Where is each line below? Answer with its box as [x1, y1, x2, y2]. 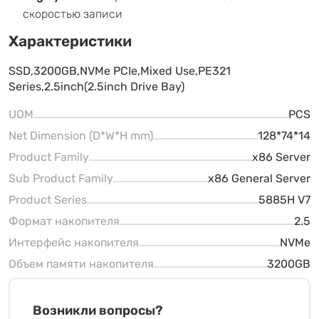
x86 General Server [208, 169, 310, 188]
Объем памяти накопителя [9, 255, 154, 273]
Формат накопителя [9, 212, 120, 231]
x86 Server [252, 148, 310, 167]
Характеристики [9, 29, 132, 54]
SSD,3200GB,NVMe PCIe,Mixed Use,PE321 [9, 62, 231, 80]
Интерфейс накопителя [9, 234, 139, 252]
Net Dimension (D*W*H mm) [9, 127, 153, 145]
